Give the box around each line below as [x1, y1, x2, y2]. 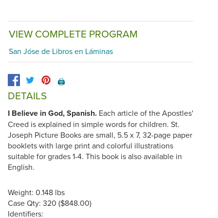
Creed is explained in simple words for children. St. [8, 119, 180, 130]
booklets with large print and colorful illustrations [8, 140, 173, 151]
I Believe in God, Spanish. [8, 108, 97, 119]
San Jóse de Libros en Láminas [9, 46, 113, 57]
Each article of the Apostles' [97, 108, 193, 119]
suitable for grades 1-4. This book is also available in [8, 151, 182, 162]
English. [8, 162, 35, 173]
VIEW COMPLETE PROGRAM [9, 26, 138, 41]
